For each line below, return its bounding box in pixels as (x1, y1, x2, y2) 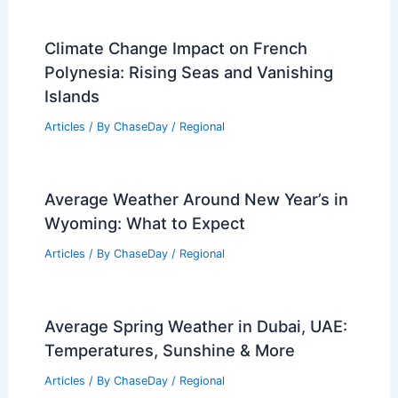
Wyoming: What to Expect (44, 212, 245, 233)
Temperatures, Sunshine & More (44, 339, 295, 360)
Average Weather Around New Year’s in (44, 188, 348, 209)
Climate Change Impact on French (44, 38, 307, 59)
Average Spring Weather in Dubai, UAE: (44, 315, 347, 336)
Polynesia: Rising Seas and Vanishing (44, 62, 333, 83)
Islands (44, 86, 99, 107)
